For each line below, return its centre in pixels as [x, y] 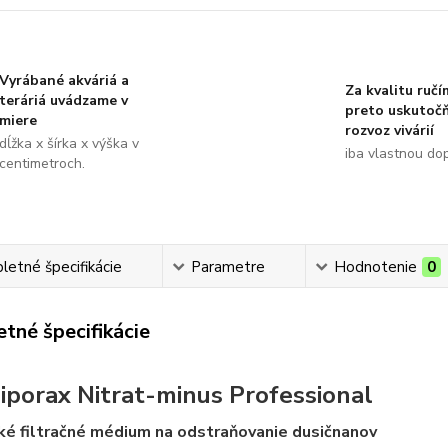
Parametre [228, 267]
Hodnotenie [376, 267]
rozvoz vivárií [389, 130]
